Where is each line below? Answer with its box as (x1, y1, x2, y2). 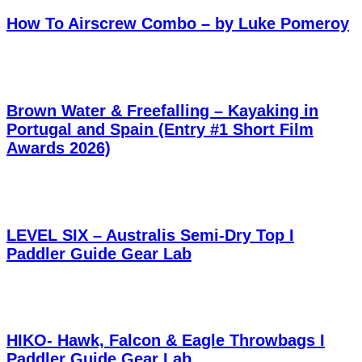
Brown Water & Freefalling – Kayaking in (6, 101, 318, 120)
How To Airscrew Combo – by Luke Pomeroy (6, 15, 349, 33)
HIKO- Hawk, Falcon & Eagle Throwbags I (6, 331, 325, 350)
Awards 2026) (6, 138, 111, 157)
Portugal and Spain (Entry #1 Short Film (6, 120, 314, 138)
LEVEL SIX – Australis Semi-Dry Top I (6, 225, 294, 244)
